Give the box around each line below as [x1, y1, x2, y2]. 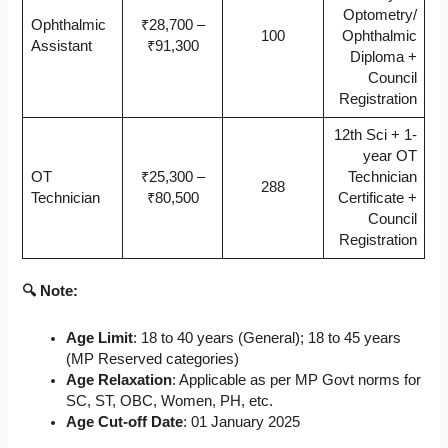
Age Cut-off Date [66, 413, 184, 430]
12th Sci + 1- [334, 127, 418, 144]
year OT [363, 148, 418, 165]
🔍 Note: [22, 282, 79, 299]
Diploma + [350, 49, 418, 66]
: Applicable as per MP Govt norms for [172, 371, 422, 388]
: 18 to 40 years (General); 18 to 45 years [133, 329, 402, 346]
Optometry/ [343, 7, 418, 24]
